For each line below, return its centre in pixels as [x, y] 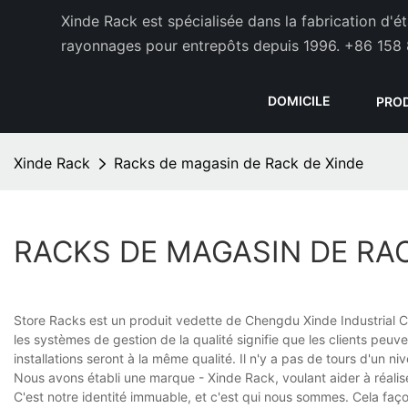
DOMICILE [299, 100]
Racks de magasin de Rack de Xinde [239, 163]
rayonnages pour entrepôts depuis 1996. [201, 46]
